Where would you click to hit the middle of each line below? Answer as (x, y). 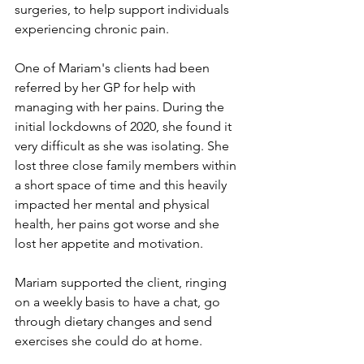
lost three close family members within (127, 165)
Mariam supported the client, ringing (122, 282)
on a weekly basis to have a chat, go (119, 302)
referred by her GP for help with (107, 87)
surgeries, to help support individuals (123, 9)
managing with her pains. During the (121, 107)
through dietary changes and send (115, 321)
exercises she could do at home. (108, 341)
